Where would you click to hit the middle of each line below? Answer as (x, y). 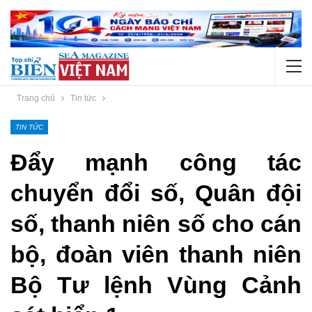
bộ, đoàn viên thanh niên (156, 255)
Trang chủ (36, 99)
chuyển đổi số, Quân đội (156, 193)
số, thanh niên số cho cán (156, 224)
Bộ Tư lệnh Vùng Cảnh (156, 285)
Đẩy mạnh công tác (156, 163)
